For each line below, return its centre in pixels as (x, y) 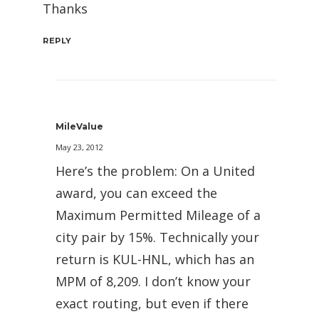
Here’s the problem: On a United (155, 171)
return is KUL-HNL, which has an (155, 259)
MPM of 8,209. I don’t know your (153, 281)
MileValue (79, 126)
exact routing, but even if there (152, 303)
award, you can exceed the (136, 193)
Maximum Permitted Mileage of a (158, 215)
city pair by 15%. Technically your (157, 237)
